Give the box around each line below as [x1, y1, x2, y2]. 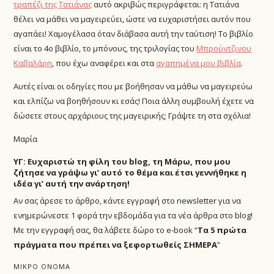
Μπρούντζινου [196, 42, 252, 54]
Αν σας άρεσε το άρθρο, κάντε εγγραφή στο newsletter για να [13, 194, 242, 206]
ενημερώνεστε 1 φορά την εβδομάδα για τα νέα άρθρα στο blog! [13, 209, 253, 221]
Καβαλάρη [13, 57, 53, 68]
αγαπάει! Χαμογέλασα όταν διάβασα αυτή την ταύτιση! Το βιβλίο [13, 28, 254, 39]
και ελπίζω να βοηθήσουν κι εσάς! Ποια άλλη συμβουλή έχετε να [13, 95, 254, 107]
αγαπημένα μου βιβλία [156, 57, 242, 68]
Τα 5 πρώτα [198, 224, 247, 235]
